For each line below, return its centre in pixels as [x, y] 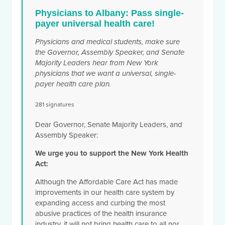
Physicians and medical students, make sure [108, 42]
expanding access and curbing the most [100, 203]
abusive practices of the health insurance [101, 214]
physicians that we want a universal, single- [106, 74]
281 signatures [55, 105]
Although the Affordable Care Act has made [107, 182]
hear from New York [125, 63]
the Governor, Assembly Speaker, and [98, 52]
